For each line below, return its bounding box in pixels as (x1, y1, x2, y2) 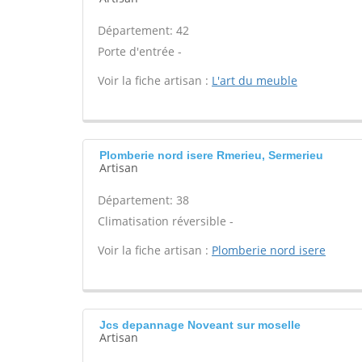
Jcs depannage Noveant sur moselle (99, 318, 301, 331)
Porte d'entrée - (98, 44, 182, 59)
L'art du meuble (212, 73, 297, 88)
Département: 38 (98, 192, 189, 208)
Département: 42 (98, 23, 189, 38)
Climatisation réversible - (98, 213, 234, 229)
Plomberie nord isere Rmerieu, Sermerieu (99, 149, 323, 162)
